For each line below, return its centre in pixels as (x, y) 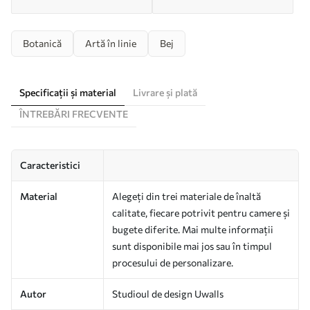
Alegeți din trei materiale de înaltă (186, 196)
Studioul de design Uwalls (168, 293)
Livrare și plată (165, 92)
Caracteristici (50, 165)
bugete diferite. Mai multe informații (193, 229)
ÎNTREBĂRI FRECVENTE (74, 113)
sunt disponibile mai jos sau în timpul (192, 246)
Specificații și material (68, 92)
